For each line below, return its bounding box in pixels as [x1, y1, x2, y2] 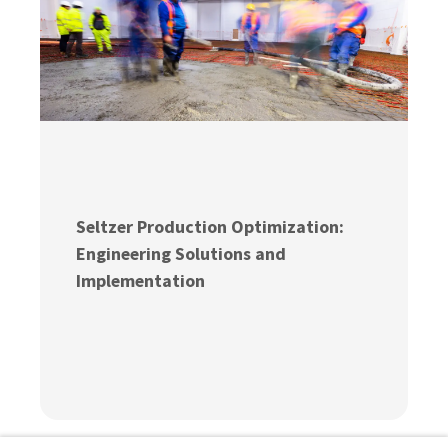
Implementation [76, 269, 206, 293]
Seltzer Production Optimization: [76, 215, 345, 239]
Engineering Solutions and [76, 242, 287, 266]
